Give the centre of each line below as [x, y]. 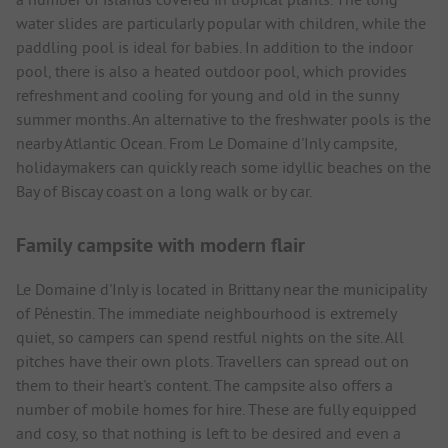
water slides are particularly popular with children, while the [221, 22]
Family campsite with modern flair [160, 244]
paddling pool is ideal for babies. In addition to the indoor [214, 46]
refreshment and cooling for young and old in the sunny [207, 94]
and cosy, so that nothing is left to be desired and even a [208, 432]
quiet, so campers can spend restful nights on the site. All [210, 336]
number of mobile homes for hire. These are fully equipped [216, 408]
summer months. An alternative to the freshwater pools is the [223, 118]
